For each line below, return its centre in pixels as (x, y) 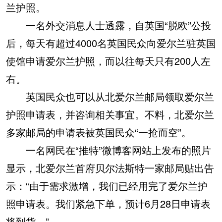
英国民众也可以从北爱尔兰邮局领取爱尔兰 (110, 97)
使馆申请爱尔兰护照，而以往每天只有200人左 (108, 61)
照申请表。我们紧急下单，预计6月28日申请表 (108, 204)
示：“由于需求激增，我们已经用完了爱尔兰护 (107, 186)
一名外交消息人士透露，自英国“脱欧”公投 (109, 25)
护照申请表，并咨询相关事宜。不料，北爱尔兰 (110, 114)
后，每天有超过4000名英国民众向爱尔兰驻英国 (111, 43)
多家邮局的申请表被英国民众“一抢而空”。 (99, 132)
